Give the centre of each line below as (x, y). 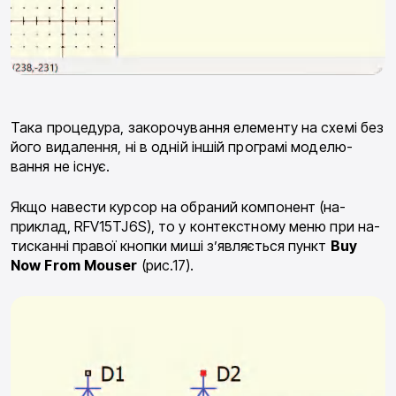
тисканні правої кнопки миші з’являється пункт (171, 246)
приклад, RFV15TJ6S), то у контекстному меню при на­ (196, 227)
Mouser (110, 266)
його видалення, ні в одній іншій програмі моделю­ (182, 147)
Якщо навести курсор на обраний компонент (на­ (179, 207)
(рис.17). (166, 266)
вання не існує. (61, 167)
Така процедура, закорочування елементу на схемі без (198, 128)
